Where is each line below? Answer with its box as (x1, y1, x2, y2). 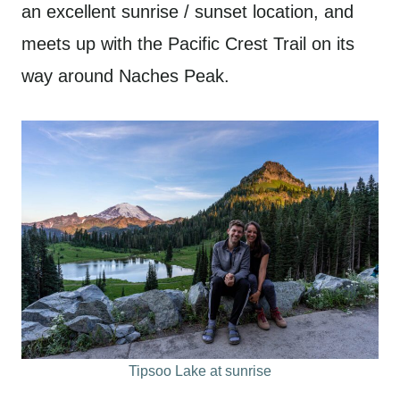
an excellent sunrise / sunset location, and (21, 2, 354, 22)
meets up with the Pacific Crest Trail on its (21, 34, 354, 54)
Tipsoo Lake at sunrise (129, 362, 271, 379)
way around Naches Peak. (21, 66, 229, 87)
